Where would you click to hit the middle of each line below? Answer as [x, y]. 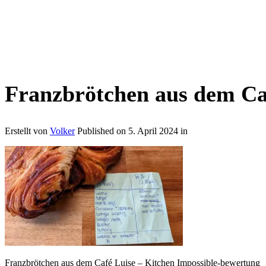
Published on [103, 131]
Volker [62, 131]
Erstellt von [27, 131]
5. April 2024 [153, 131]
